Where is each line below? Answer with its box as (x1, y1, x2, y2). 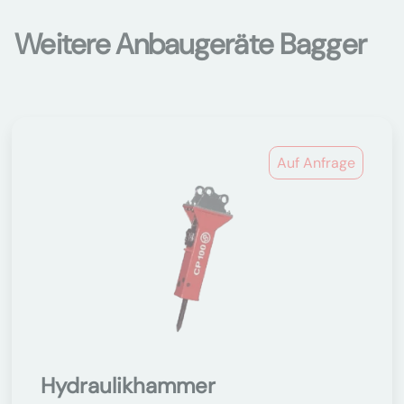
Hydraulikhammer (41, 372, 216, 399)
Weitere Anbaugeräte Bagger (14, 25, 367, 63)
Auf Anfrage (277, 153, 355, 172)
